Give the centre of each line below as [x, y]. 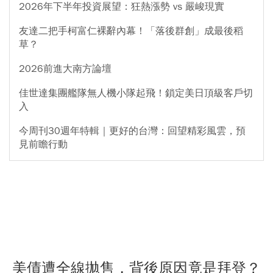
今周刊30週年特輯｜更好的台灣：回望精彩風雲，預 [132, 131]
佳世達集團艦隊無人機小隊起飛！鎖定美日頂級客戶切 [136, 93]
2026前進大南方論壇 [65, 69]
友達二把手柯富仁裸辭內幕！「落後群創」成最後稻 [131, 31]
